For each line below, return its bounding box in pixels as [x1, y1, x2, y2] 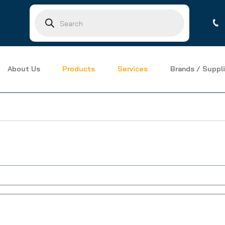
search [34, 15, 54, 23]
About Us [7, 64, 40, 74]
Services [118, 64, 148, 74]
